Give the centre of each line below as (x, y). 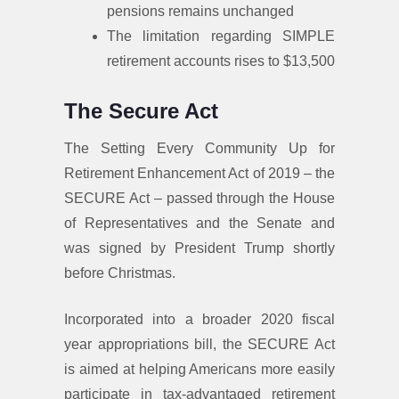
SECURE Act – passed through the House (199, 199)
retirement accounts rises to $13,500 (221, 61)
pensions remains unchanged (200, 12)
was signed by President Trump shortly (199, 248)
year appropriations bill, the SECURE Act (199, 345)
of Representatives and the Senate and (199, 224)
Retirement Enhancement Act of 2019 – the (199, 174)
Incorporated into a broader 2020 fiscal (199, 320)
